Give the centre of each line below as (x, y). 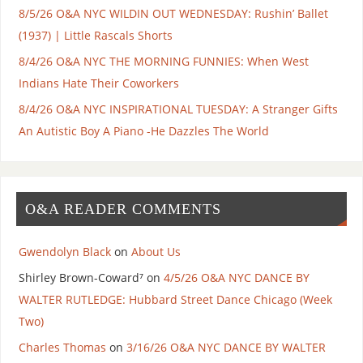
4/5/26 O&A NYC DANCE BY (236, 278)
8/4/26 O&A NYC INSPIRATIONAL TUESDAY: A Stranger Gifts (178, 109)
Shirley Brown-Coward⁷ (81, 278)
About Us (156, 252)
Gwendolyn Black (64, 252)
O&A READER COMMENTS (123, 209)
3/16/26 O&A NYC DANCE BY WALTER (226, 348)
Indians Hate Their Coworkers (98, 83)
